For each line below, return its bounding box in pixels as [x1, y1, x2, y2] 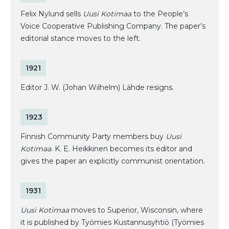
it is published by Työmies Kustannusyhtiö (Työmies [20, 217, 204, 227]
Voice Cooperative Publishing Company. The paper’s [20, 21, 205, 31]
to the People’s [131, 9, 188, 18]
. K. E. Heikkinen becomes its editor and [51, 144, 192, 153]
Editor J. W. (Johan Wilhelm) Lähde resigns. [20, 82, 174, 92]
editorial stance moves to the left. [20, 33, 141, 43]
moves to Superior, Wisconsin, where [69, 205, 203, 215]
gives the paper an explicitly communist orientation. [20, 156, 205, 166]
